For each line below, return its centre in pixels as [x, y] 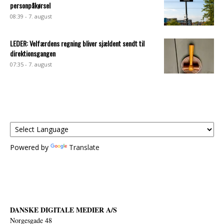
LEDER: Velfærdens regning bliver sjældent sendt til [77, 43]
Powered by [30, 147]
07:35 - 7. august [31, 64]
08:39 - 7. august [31, 16]
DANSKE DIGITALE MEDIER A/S [63, 209]
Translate [84, 147]
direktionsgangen [33, 53]
